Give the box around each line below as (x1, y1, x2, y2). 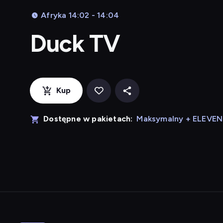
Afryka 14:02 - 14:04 (41, 10, 119, 20)
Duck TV (30, 29, 120, 58)
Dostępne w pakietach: (43, 114, 133, 123)
